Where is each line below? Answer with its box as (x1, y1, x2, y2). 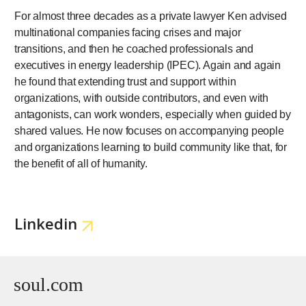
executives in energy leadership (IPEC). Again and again (14, 59, 281, 71)
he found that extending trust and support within (14, 75, 236, 87)
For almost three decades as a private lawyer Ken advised (14, 10, 287, 22)
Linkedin (14, 212, 77, 234)
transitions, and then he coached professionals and (14, 42, 253, 55)
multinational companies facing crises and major (14, 26, 241, 38)
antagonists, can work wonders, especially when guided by (14, 108, 291, 120)
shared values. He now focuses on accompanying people (14, 124, 284, 137)
